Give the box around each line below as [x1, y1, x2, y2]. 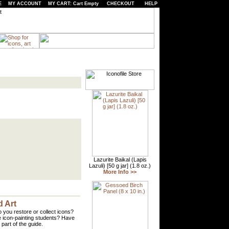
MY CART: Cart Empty [48, 1, 99, 6]
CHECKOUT [106, 1, 134, 6]
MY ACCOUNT [8, 1, 41, 6]
